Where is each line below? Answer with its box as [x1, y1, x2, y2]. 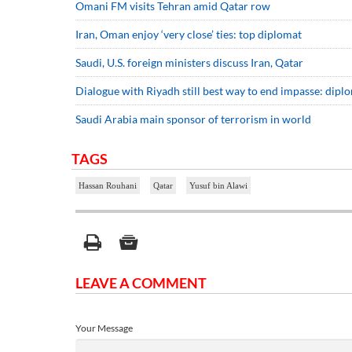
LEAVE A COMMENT [75, 273, 207, 291]
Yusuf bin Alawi [189, 180, 247, 190]
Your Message [75, 321, 133, 334]
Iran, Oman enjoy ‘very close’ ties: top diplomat [75, 27, 302, 41]
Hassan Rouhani [79, 180, 137, 190]
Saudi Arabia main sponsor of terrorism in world [75, 112, 311, 126]
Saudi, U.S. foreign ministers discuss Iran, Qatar [75, 55, 303, 69]
